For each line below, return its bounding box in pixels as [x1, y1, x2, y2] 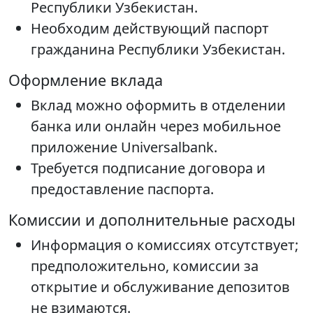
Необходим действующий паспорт [31, 19, 269, 38]
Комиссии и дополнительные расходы [8, 210, 296, 231]
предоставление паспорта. [31, 180, 214, 199]
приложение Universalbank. [31, 138, 217, 157]
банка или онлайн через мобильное [31, 117, 281, 136]
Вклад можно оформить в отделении [31, 96, 286, 115]
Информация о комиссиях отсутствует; [31, 235, 298, 255]
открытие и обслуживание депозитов [31, 277, 290, 297]
